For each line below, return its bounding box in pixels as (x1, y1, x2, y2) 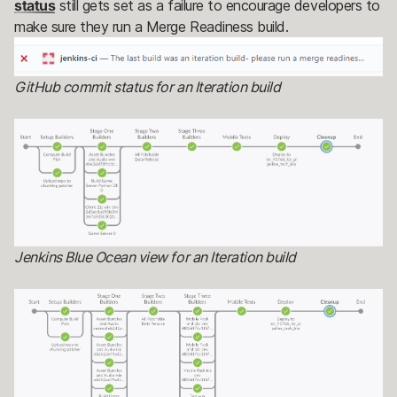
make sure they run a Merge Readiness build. (14, 17, 292, 35)
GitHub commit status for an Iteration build (14, 78, 281, 97)
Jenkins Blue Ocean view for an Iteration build (14, 248, 296, 267)
